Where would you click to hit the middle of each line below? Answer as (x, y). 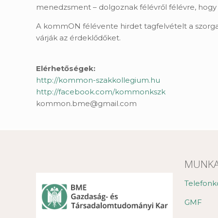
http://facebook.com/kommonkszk (101, 92)
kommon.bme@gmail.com (87, 103)
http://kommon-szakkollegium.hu (98, 80)
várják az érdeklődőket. (79, 38)
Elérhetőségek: (66, 68)
